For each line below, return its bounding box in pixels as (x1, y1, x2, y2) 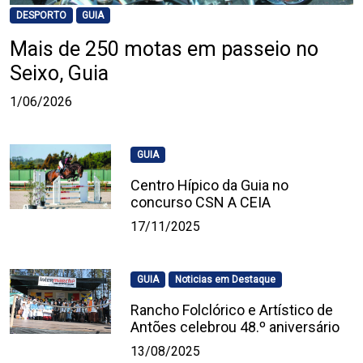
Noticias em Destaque (174, 274, 275, 286)
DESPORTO (15, 10, 66, 22)
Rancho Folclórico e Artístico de (130, 301, 334, 319)
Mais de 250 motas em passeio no (10, 37, 318, 62)
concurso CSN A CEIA (130, 194, 271, 211)
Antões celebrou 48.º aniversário (130, 318, 340, 336)
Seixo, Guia (10, 62, 109, 86)
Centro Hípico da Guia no (130, 177, 289, 194)
